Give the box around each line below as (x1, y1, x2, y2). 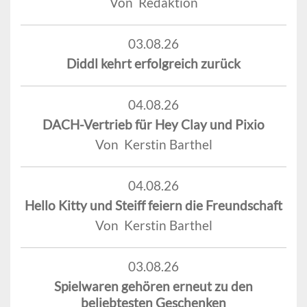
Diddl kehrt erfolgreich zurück (66, 55, 241, 71)
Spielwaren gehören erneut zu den (54, 278, 253, 294)
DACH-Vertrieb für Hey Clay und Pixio (42, 116, 265, 132)
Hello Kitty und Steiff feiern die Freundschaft (25, 197, 282, 213)
